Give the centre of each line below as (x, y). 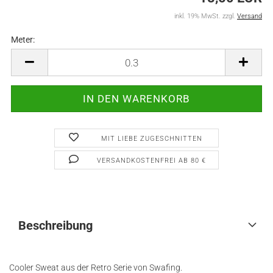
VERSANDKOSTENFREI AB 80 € (152, 161)
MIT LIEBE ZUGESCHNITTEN (151, 139)
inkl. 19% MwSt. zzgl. (206, 16)
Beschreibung (55, 225)
